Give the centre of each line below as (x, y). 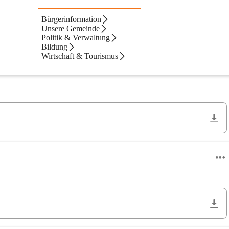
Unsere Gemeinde (71, 28)
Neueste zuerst (194, 48)
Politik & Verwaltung (76, 38)
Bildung (55, 47)
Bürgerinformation (72, 19)
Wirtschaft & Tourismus (80, 56)
